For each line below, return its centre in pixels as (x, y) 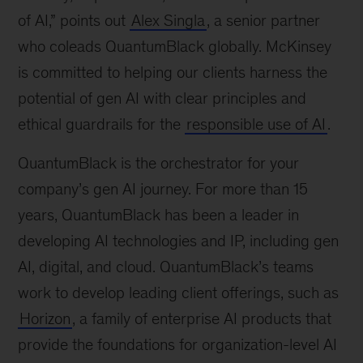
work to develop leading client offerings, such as (179, 292)
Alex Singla (169, 20)
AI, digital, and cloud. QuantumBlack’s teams (166, 266)
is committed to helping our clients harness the (173, 72)
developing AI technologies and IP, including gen (179, 240)
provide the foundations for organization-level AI (178, 344)
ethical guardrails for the (102, 124)
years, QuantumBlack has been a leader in (159, 214)
